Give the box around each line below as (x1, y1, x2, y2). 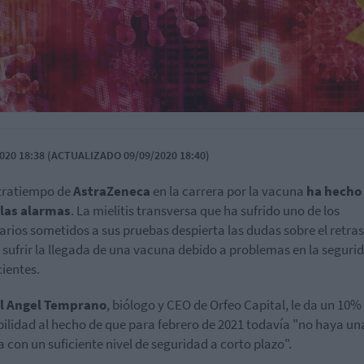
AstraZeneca (73, 182, 150, 201)
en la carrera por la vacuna (150, 182, 306, 201)
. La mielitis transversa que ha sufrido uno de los (71, 201, 340, 220)
